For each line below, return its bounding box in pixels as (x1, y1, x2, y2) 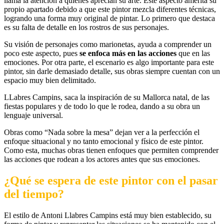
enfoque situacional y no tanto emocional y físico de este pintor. (4, 137, 203, 146)
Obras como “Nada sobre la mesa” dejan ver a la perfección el (4, 128, 199, 137)
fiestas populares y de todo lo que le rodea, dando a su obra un (4, 102, 200, 111)
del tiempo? (4, 187, 64, 201)
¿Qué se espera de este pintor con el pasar (4, 174, 218, 187)
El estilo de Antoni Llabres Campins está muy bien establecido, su (4, 211, 211, 220)
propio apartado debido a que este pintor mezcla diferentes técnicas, (4, 5, 216, 14)
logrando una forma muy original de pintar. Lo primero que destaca (4, 14, 215, 23)
